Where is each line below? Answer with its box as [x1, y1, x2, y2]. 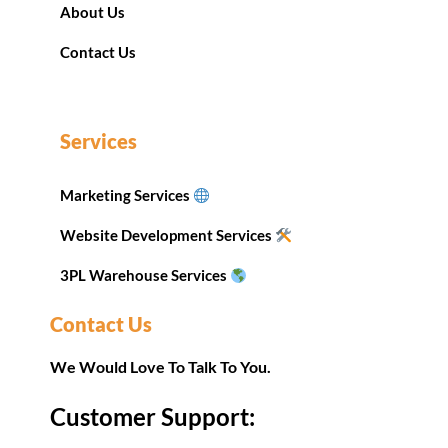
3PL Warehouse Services [60, 266, 230, 285]
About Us [60, 3, 125, 22]
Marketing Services [60, 186, 193, 205]
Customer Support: [50, 401, 255, 431]
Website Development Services [60, 226, 275, 245]
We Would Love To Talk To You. [50, 357, 271, 377]
